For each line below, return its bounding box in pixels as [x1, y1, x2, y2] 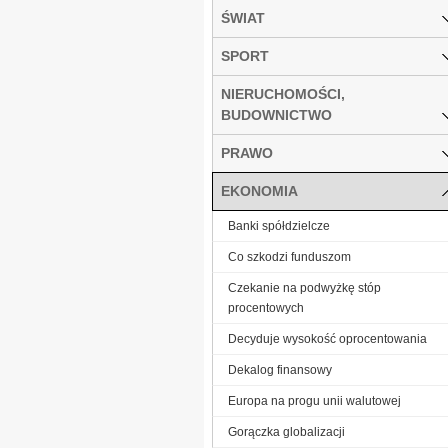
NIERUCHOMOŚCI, [221, 85, 345, 102]
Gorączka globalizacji [228, 424, 345, 439]
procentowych [228, 300, 304, 315]
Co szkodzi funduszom [228, 249, 351, 264]
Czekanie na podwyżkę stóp [228, 280, 381, 295]
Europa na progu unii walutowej [228, 393, 401, 408]
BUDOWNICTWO [221, 106, 332, 123]
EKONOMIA [221, 182, 298, 199]
